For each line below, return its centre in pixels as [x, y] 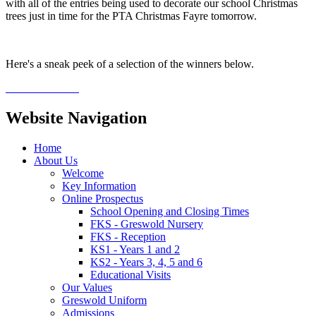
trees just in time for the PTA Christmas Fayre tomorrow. [133, 16]
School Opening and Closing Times [170, 211]
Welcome [83, 173]
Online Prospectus [103, 198]
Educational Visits [130, 274]
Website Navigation [76, 117]
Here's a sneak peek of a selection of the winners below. [131, 63]
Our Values [87, 287]
